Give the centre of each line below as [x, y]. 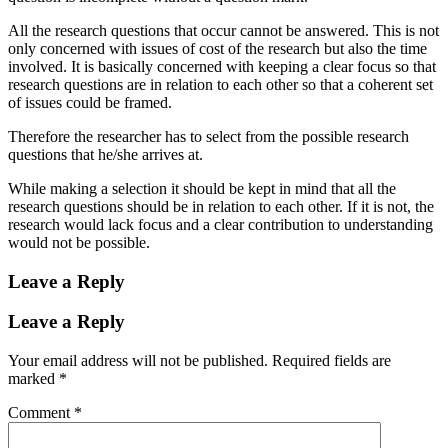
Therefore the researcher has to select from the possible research [208, 136]
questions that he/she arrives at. [105, 154]
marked [33, 378]
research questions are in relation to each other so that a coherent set [220, 84]
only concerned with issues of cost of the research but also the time [217, 48]
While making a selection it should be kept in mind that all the [202, 188]
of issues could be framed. [90, 102]
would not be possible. [79, 242]
